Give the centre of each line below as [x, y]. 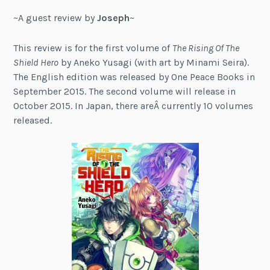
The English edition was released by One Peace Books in [134, 77]
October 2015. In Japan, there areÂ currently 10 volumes [133, 105]
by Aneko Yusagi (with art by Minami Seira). [154, 62]
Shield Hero [36, 62]
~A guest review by [55, 18]
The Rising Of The [206, 48]
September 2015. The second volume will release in [125, 91]
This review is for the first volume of [93, 48]
